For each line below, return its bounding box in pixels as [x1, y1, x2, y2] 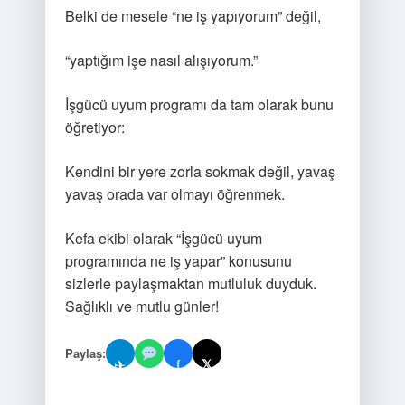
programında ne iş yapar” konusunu [64, 250, 292, 271]
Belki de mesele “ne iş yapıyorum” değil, [64, 5, 321, 26]
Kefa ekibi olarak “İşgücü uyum [64, 228, 262, 249]
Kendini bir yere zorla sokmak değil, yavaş [64, 161, 335, 182]
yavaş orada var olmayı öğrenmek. [64, 184, 285, 204]
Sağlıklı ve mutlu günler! [64, 296, 219, 316]
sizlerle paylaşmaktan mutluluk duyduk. [64, 273, 316, 294]
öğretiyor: [64, 117, 125, 137]
